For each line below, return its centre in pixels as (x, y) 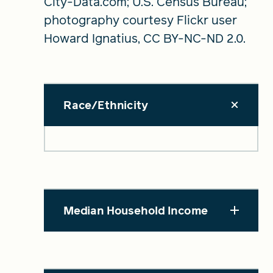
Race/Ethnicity (106, 105)
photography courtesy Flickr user (140, 20)
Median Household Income (136, 210)
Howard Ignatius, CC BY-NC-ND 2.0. (145, 38)
